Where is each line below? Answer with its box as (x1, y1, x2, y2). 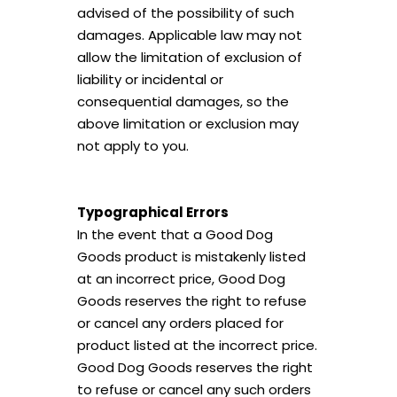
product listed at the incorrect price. (76, 336, 317, 354)
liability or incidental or (76, 70, 223, 89)
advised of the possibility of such (76, 4, 294, 22)
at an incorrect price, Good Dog (76, 269, 285, 288)
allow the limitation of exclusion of (76, 48, 302, 66)
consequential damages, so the (76, 92, 289, 111)
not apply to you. (76, 136, 189, 155)
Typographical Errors (76, 203, 229, 222)
